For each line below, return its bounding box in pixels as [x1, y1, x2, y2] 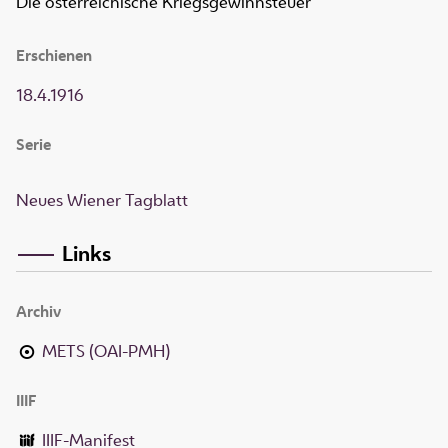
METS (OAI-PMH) [42, 339, 171, 362]
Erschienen [16, 45, 92, 67]
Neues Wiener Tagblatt [16, 189, 188, 212]
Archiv [16, 300, 61, 322]
